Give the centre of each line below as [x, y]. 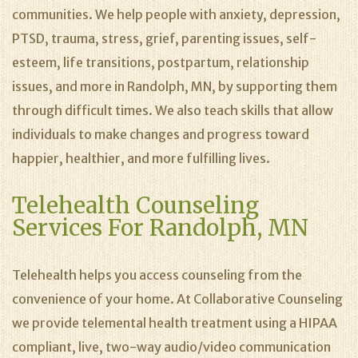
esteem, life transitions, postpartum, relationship [161, 62]
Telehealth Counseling [135, 205]
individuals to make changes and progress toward [161, 134]
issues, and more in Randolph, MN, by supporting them [175, 86]
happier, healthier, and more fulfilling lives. [141, 158]
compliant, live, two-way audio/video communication [171, 347]
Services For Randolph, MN [160, 228]
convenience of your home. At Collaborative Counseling [177, 299]
